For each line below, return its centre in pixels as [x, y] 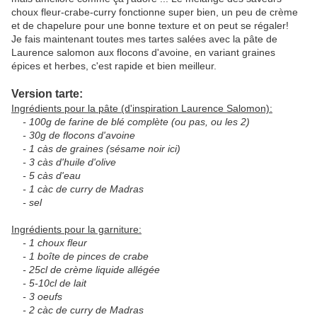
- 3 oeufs [37, 297]
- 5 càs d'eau [46, 176]
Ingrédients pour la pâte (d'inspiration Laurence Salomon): [142, 109]
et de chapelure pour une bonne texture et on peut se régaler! [150, 26]
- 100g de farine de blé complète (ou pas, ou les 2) [131, 122]
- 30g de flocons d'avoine [73, 136]
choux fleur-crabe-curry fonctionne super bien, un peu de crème [155, 12]
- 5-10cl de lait [49, 283]
